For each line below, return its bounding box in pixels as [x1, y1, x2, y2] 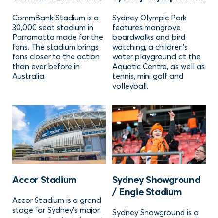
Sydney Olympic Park [112, 13, 187, 23]
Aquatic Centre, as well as [112, 61, 205, 72]
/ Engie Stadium [112, 185, 182, 198]
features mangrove [112, 22, 181, 33]
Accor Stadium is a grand [12, 195, 101, 205]
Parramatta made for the [12, 32, 103, 42]
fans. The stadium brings [12, 42, 99, 52]
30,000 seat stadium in [12, 22, 93, 33]
